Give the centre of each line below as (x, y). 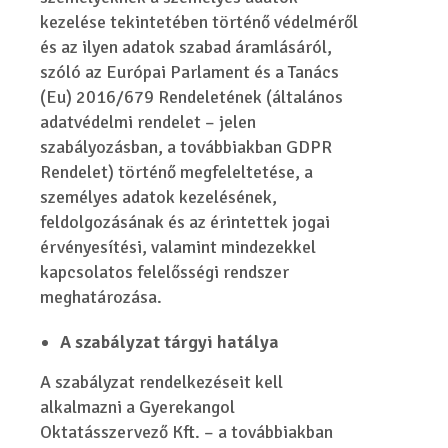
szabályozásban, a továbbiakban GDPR (186, 147)
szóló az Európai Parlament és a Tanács (190, 72)
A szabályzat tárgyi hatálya (170, 342)
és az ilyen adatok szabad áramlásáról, (186, 47)
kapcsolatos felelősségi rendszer (165, 272)
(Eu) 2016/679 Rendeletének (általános (192, 97)
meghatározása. (101, 297)
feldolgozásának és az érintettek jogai (185, 222)
